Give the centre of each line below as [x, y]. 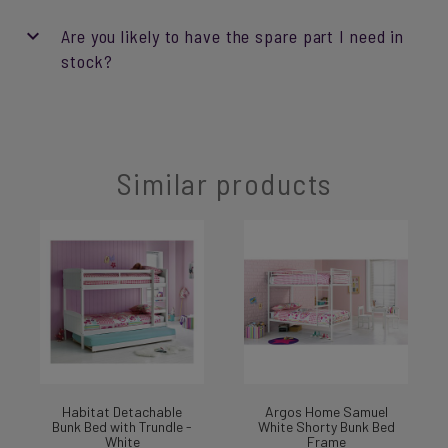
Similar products [224, 183]
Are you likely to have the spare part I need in [233, 36]
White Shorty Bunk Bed [326, 426]
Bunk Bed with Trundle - [122, 426]
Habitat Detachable [122, 411]
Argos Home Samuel [326, 411]
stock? [87, 61]
